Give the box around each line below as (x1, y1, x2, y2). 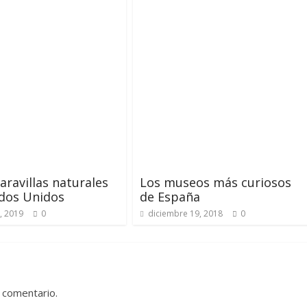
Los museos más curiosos (140, 174, 291, 191)
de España (140, 188, 200, 205)
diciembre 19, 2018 (148, 208, 223, 219)
